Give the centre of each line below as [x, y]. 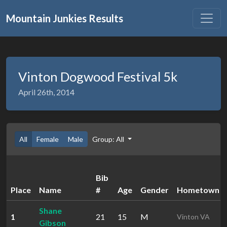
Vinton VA [193, 217]
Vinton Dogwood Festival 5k [98, 77]
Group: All [109, 139]
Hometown [198, 190]
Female [48, 139]
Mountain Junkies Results [65, 18]
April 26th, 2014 [46, 92]
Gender [155, 190]
